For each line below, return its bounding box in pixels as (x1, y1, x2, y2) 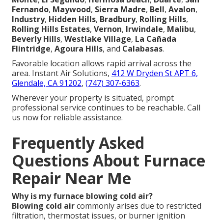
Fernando (12, 3, 49, 15)
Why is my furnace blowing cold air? (12, 190, 153, 201)
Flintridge (12, 43, 51, 54)
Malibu (167, 23, 194, 34)
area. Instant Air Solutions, (12, 67, 111, 79)
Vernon (94, 23, 122, 34)
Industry (12, 13, 45, 25)
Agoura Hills (55, 43, 103, 54)
